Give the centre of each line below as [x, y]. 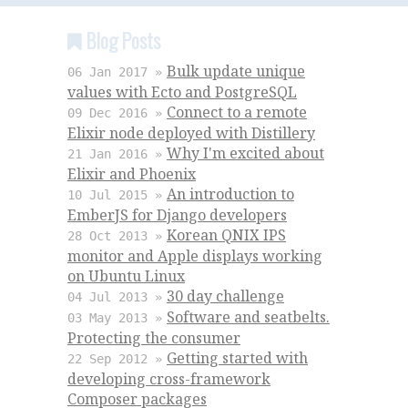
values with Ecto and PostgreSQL [182, 92]
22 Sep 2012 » [115, 359]
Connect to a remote [237, 112]
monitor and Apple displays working [195, 256]
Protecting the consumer [154, 338]
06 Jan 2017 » [115, 72]
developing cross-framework [169, 379]
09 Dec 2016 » [115, 113]
